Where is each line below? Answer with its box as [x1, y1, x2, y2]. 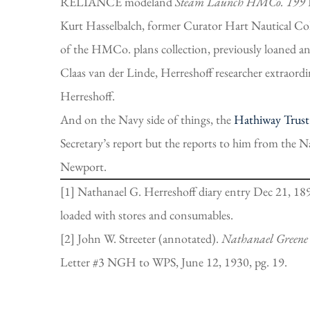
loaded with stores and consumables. [60, 206, 233, 223]
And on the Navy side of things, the [60, 111, 234, 127]
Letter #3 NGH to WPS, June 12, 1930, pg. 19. [60, 253, 287, 270]
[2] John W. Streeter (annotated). [60, 230, 221, 246]
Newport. [60, 158, 107, 174]
